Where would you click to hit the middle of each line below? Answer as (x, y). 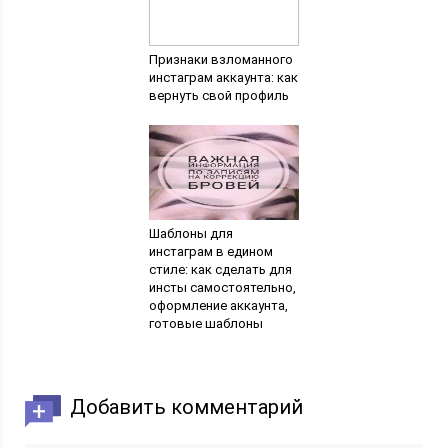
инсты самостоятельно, (222, 287)
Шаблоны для (190, 233)
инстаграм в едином (210, 251)
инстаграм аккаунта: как (223, 77)
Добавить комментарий (187, 407)
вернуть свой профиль (218, 95)
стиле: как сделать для (220, 269)
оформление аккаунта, (218, 305)
